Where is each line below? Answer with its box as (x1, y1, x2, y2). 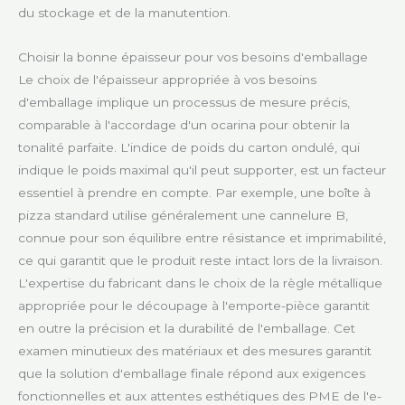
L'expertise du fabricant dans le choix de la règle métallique (18, 275, 382, 290)
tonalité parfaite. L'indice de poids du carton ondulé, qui (18, 139, 360, 155)
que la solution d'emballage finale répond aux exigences (18, 365, 365, 381)
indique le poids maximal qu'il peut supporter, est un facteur (18, 162, 386, 177)
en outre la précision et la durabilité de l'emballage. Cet (18, 320, 355, 335)
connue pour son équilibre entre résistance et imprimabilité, (18, 230, 386, 245)
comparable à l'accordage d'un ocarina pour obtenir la (18, 117, 350, 132)
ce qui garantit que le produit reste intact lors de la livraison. (18, 252, 382, 268)
